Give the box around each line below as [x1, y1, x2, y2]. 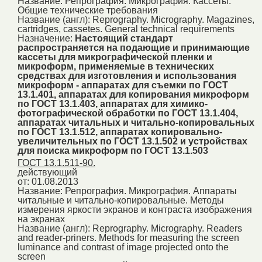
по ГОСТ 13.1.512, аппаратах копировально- [18, 126, 222, 137]
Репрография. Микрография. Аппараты [65, 185, 237, 196]
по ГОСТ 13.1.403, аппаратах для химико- [18, 98, 208, 109]
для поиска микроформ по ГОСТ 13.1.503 [18, 145, 208, 156]
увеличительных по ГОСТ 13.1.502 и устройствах [18, 136, 247, 146]
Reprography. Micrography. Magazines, [92, 14, 254, 25]
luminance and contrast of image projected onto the [18, 242, 229, 252]
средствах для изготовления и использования [18, 70, 236, 81]
